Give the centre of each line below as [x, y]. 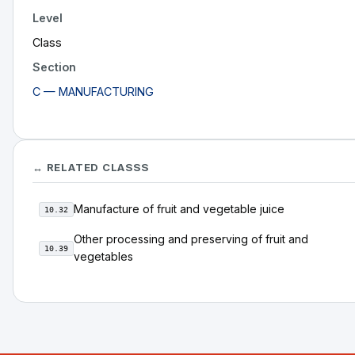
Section [54, 67]
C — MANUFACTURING [93, 92]
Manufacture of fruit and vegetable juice [179, 209]
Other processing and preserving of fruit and [191, 239]
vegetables [103, 256]
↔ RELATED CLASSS [91, 167]
